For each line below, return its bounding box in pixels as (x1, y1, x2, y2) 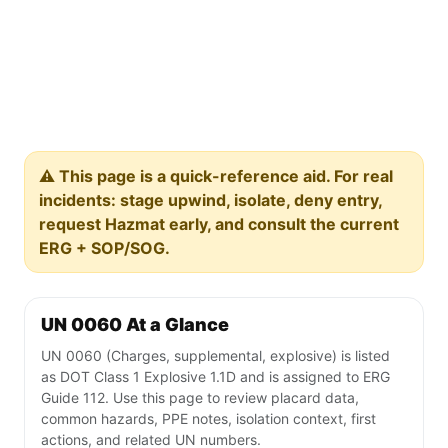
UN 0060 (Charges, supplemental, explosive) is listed (41, 347, 390, 365)
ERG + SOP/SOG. (39, 238, 170, 259)
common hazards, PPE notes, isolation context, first (41, 410, 376, 428)
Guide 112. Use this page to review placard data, (41, 389, 359, 407)
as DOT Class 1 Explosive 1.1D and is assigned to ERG (41, 368, 390, 386)
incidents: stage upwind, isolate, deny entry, (39, 190, 383, 211)
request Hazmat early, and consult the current (39, 214, 399, 235)
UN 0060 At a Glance (41, 314, 229, 336)
